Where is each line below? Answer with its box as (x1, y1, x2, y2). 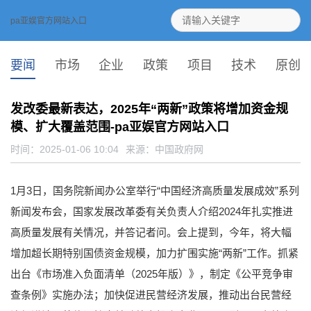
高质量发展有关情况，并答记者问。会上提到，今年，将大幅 (10, 226, 292, 238)
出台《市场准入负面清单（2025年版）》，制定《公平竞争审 (10, 267, 293, 280)
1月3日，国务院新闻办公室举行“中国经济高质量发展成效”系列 (10, 184, 299, 196)
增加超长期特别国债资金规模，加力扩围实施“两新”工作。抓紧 (10, 246, 299, 259)
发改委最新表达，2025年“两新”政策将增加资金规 (10, 101, 288, 116)
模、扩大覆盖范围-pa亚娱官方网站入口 (10, 119, 229, 134)
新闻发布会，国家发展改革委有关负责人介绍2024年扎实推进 (10, 205, 293, 217)
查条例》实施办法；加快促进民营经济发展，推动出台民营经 (10, 288, 292, 301)
